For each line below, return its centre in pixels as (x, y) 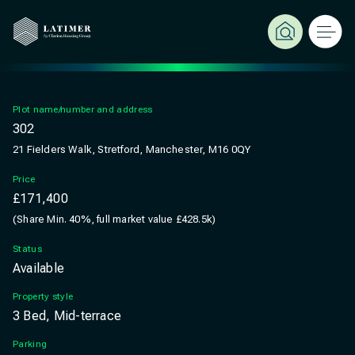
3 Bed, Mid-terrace (67, 316)
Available (39, 268)
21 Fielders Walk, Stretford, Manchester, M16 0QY (132, 149)
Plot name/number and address (83, 109)
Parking (30, 344)
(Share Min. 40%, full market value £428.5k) (115, 219)
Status (27, 249)
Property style (43, 296)
